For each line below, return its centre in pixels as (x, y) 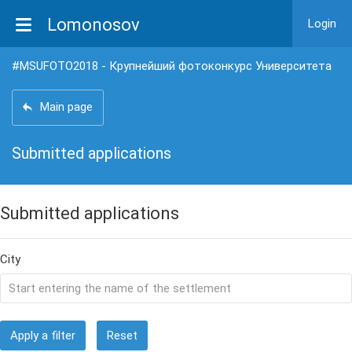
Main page (66, 107)
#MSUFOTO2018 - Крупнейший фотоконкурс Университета (172, 66)
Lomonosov (93, 25)
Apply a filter (43, 335)
